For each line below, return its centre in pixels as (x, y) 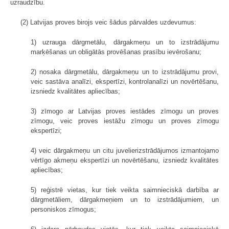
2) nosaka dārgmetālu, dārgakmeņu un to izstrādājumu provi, (125, 72)
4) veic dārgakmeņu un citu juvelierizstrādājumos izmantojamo (125, 150)
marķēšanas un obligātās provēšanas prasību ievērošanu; (116, 52)
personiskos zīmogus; (63, 209)
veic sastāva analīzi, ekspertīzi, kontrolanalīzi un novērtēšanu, (125, 81)
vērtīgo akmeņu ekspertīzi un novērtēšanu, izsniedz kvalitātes (125, 160)
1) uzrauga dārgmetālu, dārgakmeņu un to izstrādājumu (125, 42)
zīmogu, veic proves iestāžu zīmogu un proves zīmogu (125, 121)
